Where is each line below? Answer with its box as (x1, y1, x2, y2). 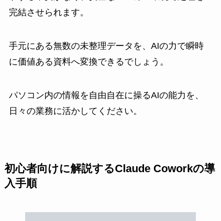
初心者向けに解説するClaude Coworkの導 (4, 162, 215, 175)
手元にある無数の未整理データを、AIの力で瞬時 (8, 41, 204, 51)
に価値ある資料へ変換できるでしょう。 (8, 57, 169, 67)
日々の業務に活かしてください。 (8, 106, 142, 116)
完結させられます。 (8, 7, 89, 18)
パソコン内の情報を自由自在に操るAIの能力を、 (8, 90, 204, 100)
